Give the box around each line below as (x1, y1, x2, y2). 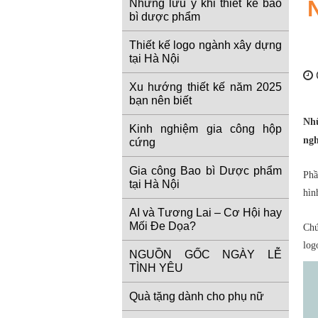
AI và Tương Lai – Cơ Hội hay (129, 207, 282, 219)
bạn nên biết (129, 94, 192, 107)
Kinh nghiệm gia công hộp (129, 123, 282, 136)
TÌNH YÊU (129, 262, 183, 275)
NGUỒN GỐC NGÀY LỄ (129, 248, 282, 261)
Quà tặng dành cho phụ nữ (129, 290, 264, 303)
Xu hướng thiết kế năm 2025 (129, 81, 282, 94)
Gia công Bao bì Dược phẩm (129, 165, 282, 177)
